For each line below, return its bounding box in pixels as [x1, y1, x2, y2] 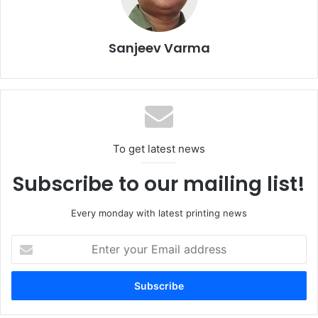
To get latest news [113, 141, 205, 155]
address [11, 280, 46, 292]
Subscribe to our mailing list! [13, 170, 305, 198]
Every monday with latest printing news [71, 207, 247, 219]
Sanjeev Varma [108, 38, 210, 57]
